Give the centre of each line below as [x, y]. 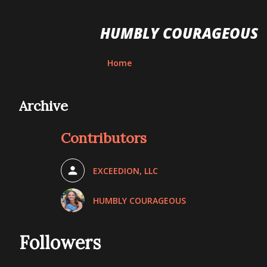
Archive [44, 105]
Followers [60, 243]
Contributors [104, 138]
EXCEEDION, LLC [125, 170]
